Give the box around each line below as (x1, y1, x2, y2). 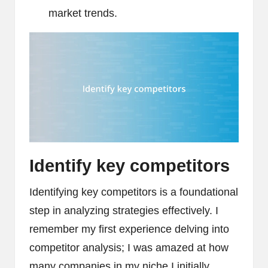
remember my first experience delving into (29, 223, 229, 235)
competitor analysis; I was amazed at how (29, 241, 229, 254)
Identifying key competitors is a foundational (29, 185, 238, 198)
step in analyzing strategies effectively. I (29, 204, 218, 217)
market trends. (48, 7, 117, 20)
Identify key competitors (29, 156, 230, 175)
